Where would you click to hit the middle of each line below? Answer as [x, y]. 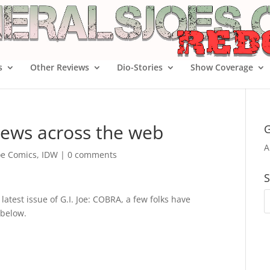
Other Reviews [60, 67]
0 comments [92, 155]
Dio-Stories [140, 67]
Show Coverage [222, 67]
